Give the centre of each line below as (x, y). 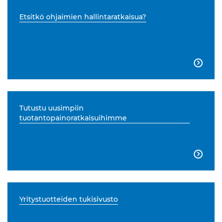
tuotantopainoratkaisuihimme (73, 118)
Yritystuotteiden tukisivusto (69, 199)
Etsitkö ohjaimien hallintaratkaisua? (83, 17)
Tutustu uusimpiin (52, 108)
